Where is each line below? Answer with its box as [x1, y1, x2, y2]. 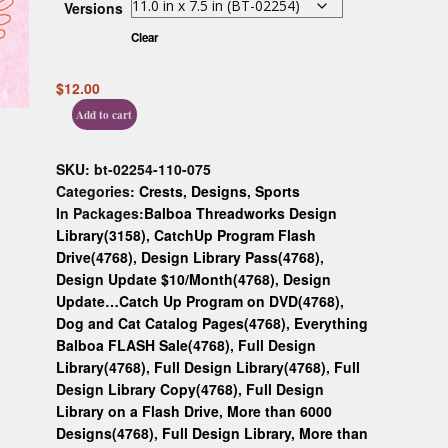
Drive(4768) [55, 246, 133, 267]
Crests [138, 180, 183, 201]
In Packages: [55, 202, 144, 223]
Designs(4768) [55, 422, 154, 443]
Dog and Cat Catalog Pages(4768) [55, 312, 286, 333]
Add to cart [76, 105, 133, 123]
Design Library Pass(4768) [140, 246, 320, 267]
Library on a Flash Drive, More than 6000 [55, 400, 332, 421]
